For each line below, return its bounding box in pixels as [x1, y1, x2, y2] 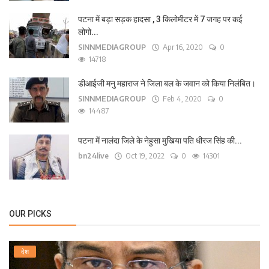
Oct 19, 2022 [122, 151, 165, 160]
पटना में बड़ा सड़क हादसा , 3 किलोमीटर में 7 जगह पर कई [78, 14, 243, 24]
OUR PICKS [9, 208, 52, 219]
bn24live [78, 151, 109, 160]
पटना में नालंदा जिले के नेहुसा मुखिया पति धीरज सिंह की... [78, 135, 242, 145]
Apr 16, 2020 [159, 42, 203, 52]
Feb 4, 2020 [159, 94, 202, 103]
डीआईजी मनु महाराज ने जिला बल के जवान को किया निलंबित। [78, 78, 256, 88]
